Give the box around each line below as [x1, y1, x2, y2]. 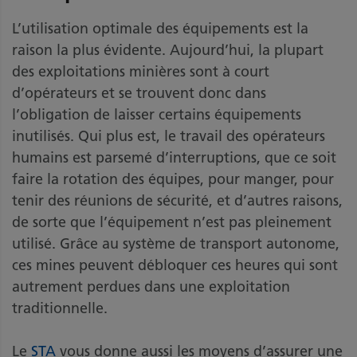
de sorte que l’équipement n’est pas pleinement [12, 213, 331, 231]
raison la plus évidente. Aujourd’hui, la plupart [12, 41, 324, 59]
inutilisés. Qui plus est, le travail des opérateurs [12, 127, 325, 145]
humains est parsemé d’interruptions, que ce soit [12, 148, 336, 167]
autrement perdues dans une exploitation [12, 277, 290, 296]
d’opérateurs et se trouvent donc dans [12, 84, 266, 102]
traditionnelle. [12, 299, 112, 317]
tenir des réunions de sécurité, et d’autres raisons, [12, 191, 343, 210]
